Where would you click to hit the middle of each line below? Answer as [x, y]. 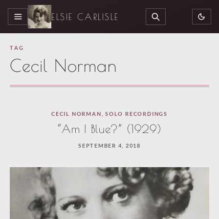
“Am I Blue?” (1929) [109, 129]
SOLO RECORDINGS [136, 113]
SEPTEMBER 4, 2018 [109, 145]
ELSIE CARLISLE [85, 17]
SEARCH [170, 20]
